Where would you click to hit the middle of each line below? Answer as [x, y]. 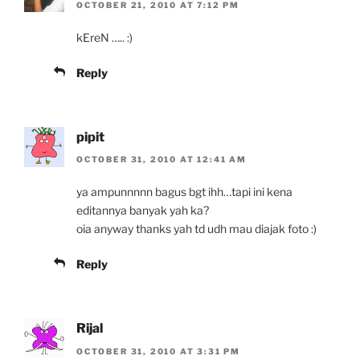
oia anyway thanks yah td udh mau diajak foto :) [196, 229]
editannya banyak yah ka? [143, 211]
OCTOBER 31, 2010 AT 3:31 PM [159, 351]
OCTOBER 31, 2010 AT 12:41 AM [162, 160]
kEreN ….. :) [104, 37]
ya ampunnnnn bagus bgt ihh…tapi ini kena [184, 192]
